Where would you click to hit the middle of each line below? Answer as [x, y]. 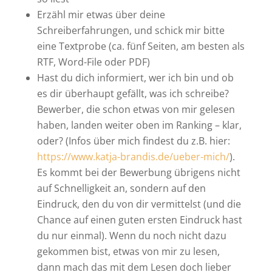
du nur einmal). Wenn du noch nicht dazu [131, 235]
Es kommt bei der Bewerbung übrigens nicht [138, 172]
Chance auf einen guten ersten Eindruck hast [139, 219]
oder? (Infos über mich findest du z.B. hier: [133, 141]
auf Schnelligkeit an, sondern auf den [121, 188]
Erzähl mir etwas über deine [101, 14]
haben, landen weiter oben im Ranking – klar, [139, 125]
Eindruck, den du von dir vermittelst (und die [139, 204]
